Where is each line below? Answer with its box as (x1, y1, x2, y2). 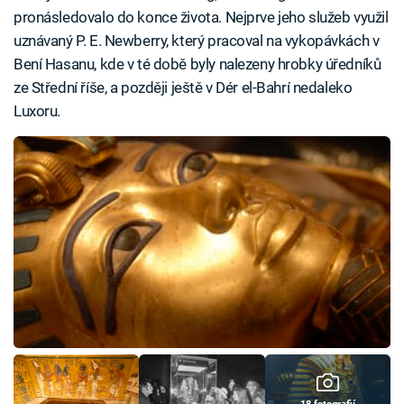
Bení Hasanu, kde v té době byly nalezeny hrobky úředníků (14, 54, 381, 73)
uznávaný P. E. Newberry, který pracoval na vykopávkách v (14, 31, 380, 50)
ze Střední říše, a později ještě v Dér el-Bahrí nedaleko (14, 78, 353, 96)
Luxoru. (14, 101, 61, 120)
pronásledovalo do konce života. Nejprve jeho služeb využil (14, 7, 389, 26)
